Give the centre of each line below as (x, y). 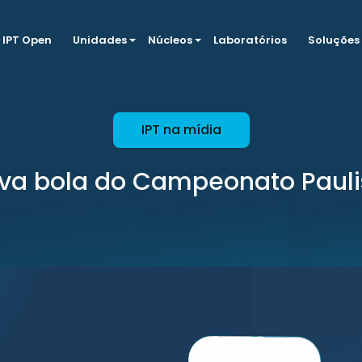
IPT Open (27, 40)
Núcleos (170, 40)
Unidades (99, 40)
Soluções (333, 40)
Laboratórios (250, 40)
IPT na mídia (181, 130)
